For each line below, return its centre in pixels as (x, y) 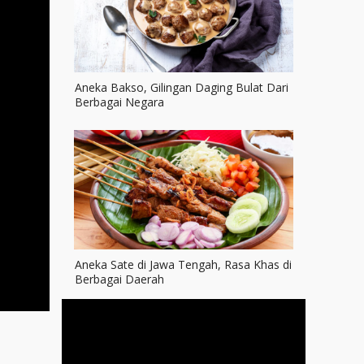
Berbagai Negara (119, 102)
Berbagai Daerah (119, 279)
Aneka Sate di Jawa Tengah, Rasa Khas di (183, 265)
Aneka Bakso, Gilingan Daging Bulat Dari (182, 88)
